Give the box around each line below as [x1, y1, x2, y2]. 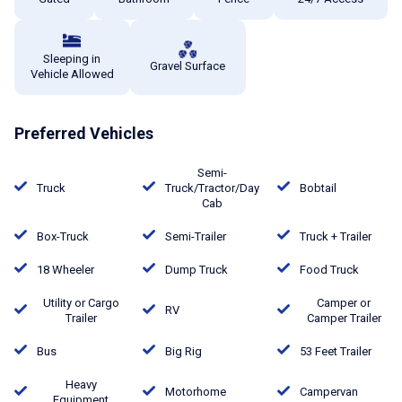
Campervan [300, 385, 358, 399]
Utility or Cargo [42, 295, 119, 310]
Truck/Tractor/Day [165, 180, 259, 195]
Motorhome [165, 385, 226, 399]
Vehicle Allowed [30, 66, 114, 81]
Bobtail [300, 180, 336, 195]
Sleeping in [43, 51, 101, 66]
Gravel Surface [150, 59, 226, 74]
